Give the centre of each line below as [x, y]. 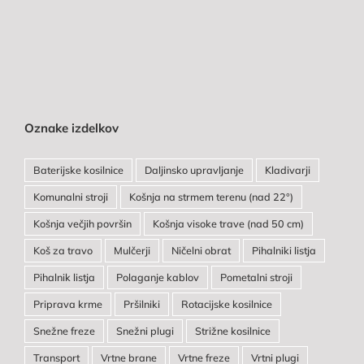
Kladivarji [287, 169]
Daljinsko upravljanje [194, 169]
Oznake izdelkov [71, 128]
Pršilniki [141, 303]
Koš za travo [63, 250]
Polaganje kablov [157, 277]
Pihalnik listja [64, 277]
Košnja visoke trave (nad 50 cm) [228, 223]
